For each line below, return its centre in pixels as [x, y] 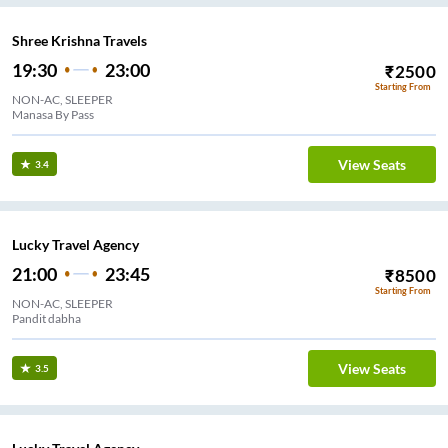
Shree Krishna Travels [79, 41]
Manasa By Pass [53, 115]
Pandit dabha [46, 319]
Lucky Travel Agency [75, 245]
